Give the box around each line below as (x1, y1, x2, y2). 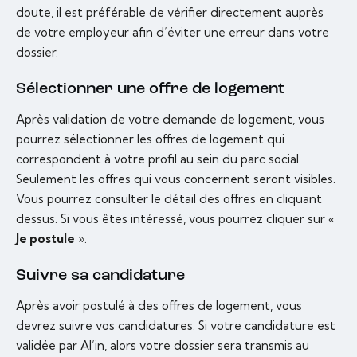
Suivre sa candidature (16, 268, 185, 284)
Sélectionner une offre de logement (16, 81, 284, 98)
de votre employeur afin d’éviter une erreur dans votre (16, 25, 329, 41)
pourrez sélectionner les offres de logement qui (16, 131, 284, 147)
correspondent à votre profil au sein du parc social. (16, 151, 301, 167)
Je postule (16, 231, 75, 247)
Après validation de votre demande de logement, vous (16, 112, 324, 127)
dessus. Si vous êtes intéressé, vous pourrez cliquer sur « (16, 211, 335, 227)
